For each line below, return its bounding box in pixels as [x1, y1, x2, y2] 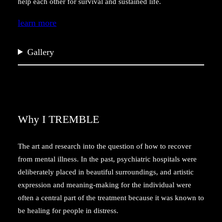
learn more [18, 17, 56, 28]
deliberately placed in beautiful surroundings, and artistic [18, 167, 194, 176]
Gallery [27, 47, 55, 57]
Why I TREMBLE [18, 112, 99, 125]
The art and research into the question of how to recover [18, 142, 191, 150]
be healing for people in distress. [18, 206, 118, 215]
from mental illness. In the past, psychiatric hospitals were [18, 155, 197, 163]
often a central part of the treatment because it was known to [18, 193, 204, 202]
